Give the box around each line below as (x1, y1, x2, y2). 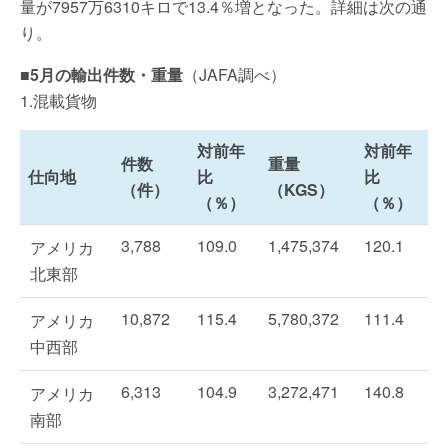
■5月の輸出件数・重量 (20, 63, 183, 86)
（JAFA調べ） (183, 63, 286, 86)
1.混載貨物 (20, 89, 97, 112)
